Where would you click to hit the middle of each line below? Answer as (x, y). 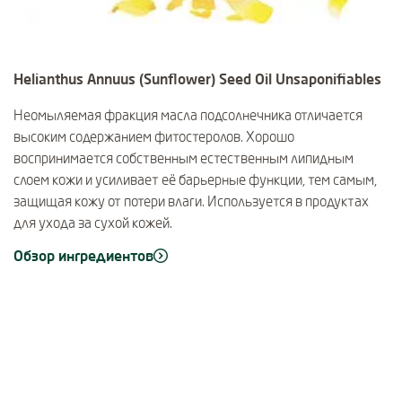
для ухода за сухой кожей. (93, 223)
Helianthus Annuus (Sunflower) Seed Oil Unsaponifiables (197, 79)
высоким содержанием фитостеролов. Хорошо (154, 137)
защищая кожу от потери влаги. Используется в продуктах (191, 201)
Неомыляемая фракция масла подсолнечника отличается (188, 115)
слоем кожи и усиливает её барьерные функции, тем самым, (195, 180)
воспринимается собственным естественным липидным (184, 158)
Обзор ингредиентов (83, 256)
